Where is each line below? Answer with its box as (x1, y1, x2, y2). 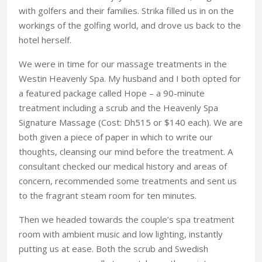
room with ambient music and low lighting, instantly (19, 227, 223, 240)
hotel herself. (19, 33, 71, 46)
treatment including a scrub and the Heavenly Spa (19, 101, 218, 113)
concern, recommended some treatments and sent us (19, 174, 237, 187)
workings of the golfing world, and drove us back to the (19, 19, 241, 31)
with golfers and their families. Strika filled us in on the (19, 4, 234, 16)
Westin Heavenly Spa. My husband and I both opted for (19, 72, 241, 84)
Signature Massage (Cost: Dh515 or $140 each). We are (19, 116, 243, 128)
